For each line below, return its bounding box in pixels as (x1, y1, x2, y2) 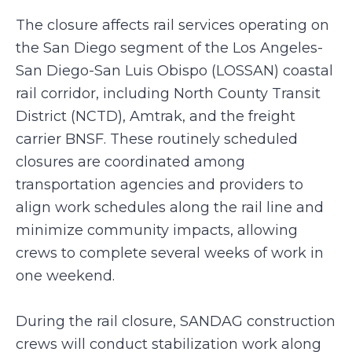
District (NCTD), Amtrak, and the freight (16, 108, 295, 125)
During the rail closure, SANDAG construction (16, 313, 335, 330)
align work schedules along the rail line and (16, 199, 324, 216)
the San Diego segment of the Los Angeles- (16, 39, 323, 57)
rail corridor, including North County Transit (16, 85, 321, 102)
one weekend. (16, 267, 115, 284)
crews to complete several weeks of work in (16, 244, 324, 262)
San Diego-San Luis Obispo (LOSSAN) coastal (16, 62, 333, 79)
